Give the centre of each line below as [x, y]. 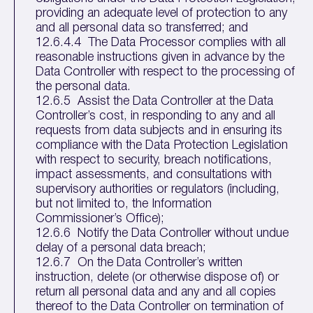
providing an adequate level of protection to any [162, 13]
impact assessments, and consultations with [154, 175]
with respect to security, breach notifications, [154, 160]
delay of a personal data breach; [121, 248]
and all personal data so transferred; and [142, 28]
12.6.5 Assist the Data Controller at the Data [155, 101]
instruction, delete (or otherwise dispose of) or [158, 277]
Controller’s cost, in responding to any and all [156, 116]
